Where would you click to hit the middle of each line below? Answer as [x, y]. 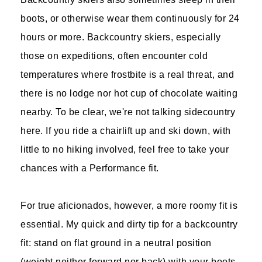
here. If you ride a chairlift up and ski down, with [126, 131]
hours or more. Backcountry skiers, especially [121, 37]
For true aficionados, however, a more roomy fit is [129, 206]
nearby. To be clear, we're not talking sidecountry [128, 112]
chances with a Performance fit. [90, 168]
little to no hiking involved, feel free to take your [125, 149]
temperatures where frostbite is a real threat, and [127, 75]
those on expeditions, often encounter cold [114, 56]
